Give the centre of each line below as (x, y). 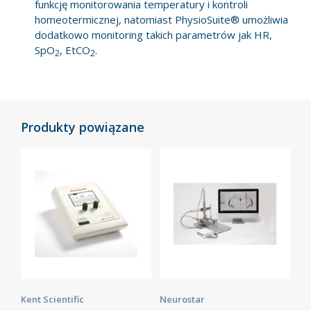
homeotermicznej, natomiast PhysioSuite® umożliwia (161, 19)
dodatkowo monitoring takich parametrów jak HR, (153, 34)
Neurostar (182, 299)
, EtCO (75, 50)
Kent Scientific (52, 299)
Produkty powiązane (83, 127)
